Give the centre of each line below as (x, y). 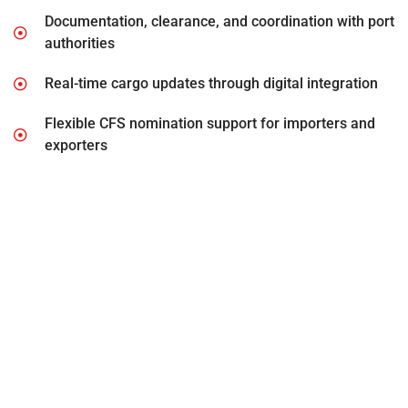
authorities (79, 44)
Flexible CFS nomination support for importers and (209, 124)
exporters (76, 146)
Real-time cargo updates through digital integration (211, 84)
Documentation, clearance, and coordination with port (219, 22)
